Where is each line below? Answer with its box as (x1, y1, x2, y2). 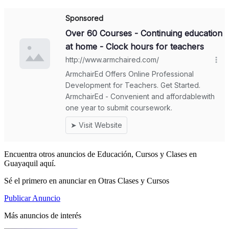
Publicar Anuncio (4, 194, 60, 203)
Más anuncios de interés (4, 211, 81, 220)
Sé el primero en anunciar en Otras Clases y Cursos (4, 176, 169, 186)
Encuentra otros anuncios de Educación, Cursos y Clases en (4, 150, 197, 159)
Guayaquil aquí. (4, 159, 56, 168)
